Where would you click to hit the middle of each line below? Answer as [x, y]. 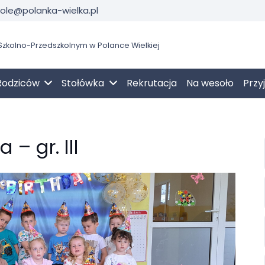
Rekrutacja [151, 83]
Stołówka [83, 83]
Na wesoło [210, 83]
